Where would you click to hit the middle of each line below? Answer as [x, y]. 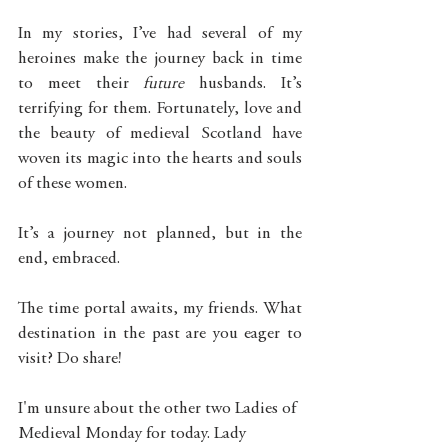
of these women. [76, 184]
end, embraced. [71, 259]
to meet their [81, 84]
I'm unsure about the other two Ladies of [159, 409]
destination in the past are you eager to [160, 334]
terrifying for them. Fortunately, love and [160, 109]
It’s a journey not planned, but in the [160, 234]
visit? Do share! [69, 359]
